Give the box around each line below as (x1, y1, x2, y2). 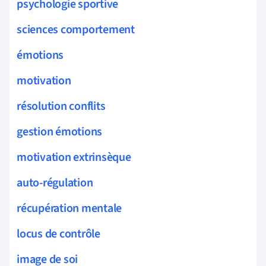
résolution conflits (17, 97, 106, 115)
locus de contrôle (17, 225, 100, 242)
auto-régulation (17, 174, 93, 191)
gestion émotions (17, 123, 103, 140)
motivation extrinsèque (17, 148, 131, 166)
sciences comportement (17, 21, 135, 38)
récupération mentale (17, 199, 122, 217)
